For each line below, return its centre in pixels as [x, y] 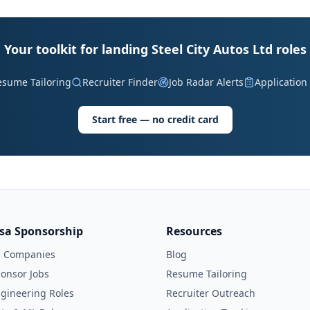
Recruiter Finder [120, 82]
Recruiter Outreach [211, 293]
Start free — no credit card [155, 119]
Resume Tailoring [207, 274]
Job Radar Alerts [206, 82]
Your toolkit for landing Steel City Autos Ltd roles [155, 49]
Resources [194, 231]
